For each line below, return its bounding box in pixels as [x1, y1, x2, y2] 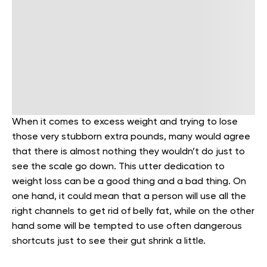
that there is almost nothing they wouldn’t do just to [12, 147, 245, 157]
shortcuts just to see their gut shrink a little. [12, 236, 206, 246]
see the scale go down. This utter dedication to [12, 162, 225, 172]
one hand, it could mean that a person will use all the [12, 191, 246, 201]
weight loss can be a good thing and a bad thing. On [12, 176, 246, 187]
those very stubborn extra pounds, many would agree [12, 132, 250, 142]
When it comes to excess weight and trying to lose [12, 117, 238, 127]
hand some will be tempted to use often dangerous [12, 221, 242, 231]
